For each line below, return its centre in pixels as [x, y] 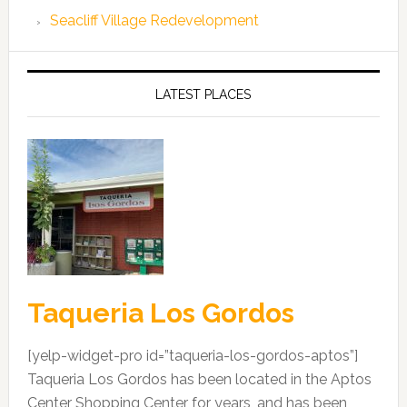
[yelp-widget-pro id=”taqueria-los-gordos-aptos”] [192, 355]
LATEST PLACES [203, 94]
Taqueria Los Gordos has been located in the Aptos [199, 379]
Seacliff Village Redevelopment [154, 20]
